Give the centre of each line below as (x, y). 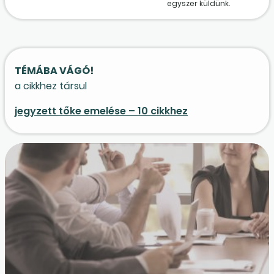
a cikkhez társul (51, 86)
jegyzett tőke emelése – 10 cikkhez (101, 111)
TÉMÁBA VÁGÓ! (54, 70)
